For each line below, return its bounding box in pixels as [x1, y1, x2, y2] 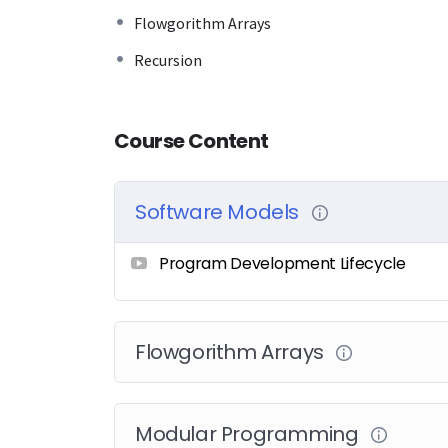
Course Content [114, 127, 269, 156]
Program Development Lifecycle [159, 252, 406, 276]
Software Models [135, 198, 304, 227]
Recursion [134, 50, 202, 71]
